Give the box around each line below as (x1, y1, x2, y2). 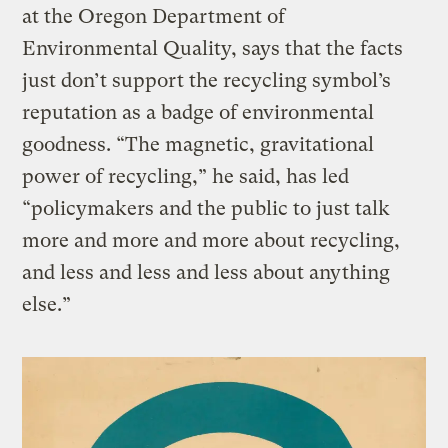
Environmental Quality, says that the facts (22, 37, 404, 61)
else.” (22, 293, 72, 317)
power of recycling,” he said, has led (22, 165, 350, 189)
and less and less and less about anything (22, 261, 391, 285)
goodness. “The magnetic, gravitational (22, 133, 375, 157)
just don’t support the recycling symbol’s (22, 69, 392, 93)
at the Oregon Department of (22, 5, 286, 29)
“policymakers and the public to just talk (22, 197, 391, 221)
